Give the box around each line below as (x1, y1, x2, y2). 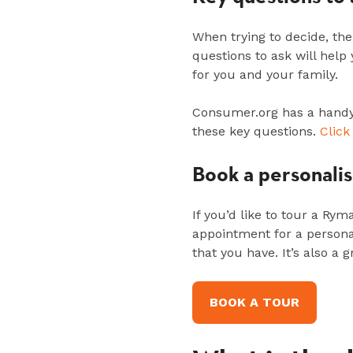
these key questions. (192, 124, 320, 139)
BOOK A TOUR (209, 295, 299, 310)
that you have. (192, 245, 282, 261)
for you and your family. (192, 67, 347, 83)
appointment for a (192, 226, 307, 242)
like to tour (236, 207, 311, 223)
